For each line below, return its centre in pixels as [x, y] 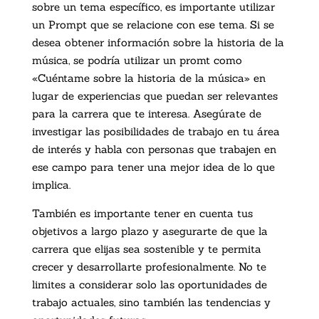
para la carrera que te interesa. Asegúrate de [146, 114]
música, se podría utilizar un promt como [137, 61]
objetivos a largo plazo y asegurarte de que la [150, 231]
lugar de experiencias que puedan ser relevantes [155, 96]
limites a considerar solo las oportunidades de [149, 285]
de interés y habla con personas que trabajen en [154, 150]
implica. [51, 185]
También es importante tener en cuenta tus [142, 214]
